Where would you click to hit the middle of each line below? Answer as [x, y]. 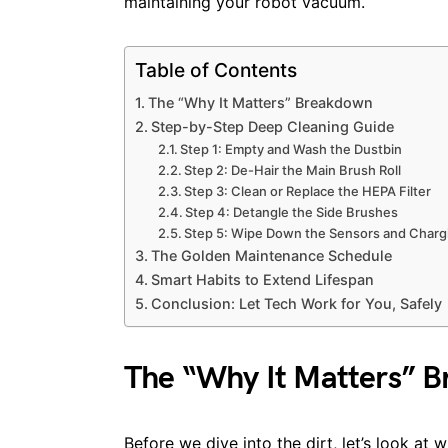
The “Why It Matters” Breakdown [260, 102]
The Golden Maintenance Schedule [271, 255]
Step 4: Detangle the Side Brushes [292, 212]
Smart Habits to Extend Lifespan [262, 279]
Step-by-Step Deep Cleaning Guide [272, 126]
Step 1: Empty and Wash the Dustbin [291, 149]
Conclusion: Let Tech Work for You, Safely [296, 303]
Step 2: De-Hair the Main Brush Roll [293, 170]
